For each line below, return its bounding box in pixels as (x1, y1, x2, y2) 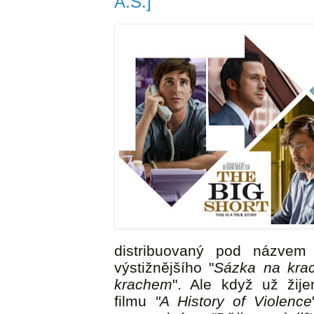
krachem (114, 276, 172, 293)
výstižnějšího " (114, 259, 214, 276)
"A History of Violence (155, 293, 313, 310)
